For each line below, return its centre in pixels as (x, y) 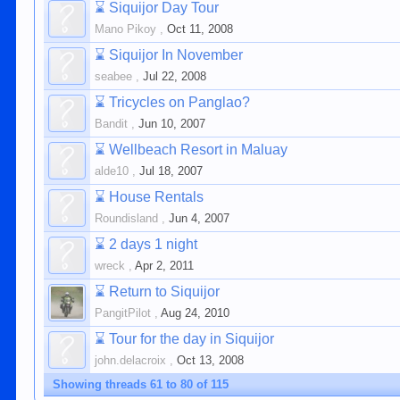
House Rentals (157, 197)
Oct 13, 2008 (211, 360)
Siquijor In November (176, 55)
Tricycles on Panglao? (180, 102)
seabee (114, 76)
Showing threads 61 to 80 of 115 (141, 384)
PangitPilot (123, 313)
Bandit (112, 124)
